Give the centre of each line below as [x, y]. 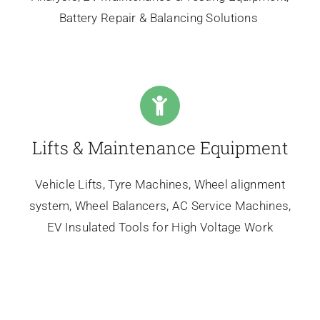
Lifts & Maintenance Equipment [160, 148]
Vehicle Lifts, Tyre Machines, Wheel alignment [160, 185]
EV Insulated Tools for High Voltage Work [160, 227]
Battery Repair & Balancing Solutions [160, 17]
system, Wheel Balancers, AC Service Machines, [160, 206]
